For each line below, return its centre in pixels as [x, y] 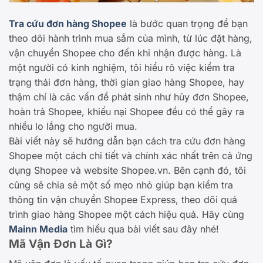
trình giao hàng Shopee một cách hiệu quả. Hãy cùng [127, 215]
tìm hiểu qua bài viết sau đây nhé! [143, 229]
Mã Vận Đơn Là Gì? [61, 244]
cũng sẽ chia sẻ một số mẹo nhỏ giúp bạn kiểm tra [121, 185]
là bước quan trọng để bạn [187, 24]
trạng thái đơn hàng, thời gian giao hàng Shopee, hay [127, 82]
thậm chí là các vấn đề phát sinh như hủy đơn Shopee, [129, 97]
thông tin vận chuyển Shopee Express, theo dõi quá [123, 200]
